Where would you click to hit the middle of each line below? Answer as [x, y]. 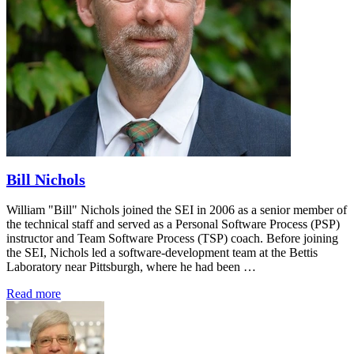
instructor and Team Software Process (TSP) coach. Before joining [172, 238]
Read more [34, 293]
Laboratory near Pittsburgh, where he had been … [131, 266]
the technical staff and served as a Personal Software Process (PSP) [173, 224]
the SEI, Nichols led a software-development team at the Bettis [162, 252]
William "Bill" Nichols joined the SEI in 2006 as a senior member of [177, 209]
